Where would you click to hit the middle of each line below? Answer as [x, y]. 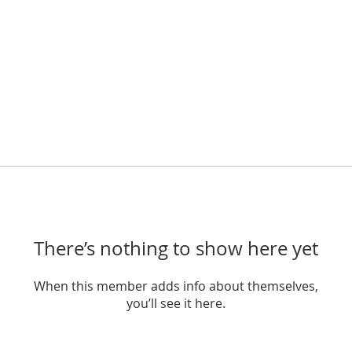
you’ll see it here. [176, 303]
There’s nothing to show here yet [176, 248]
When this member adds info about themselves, [176, 286]
